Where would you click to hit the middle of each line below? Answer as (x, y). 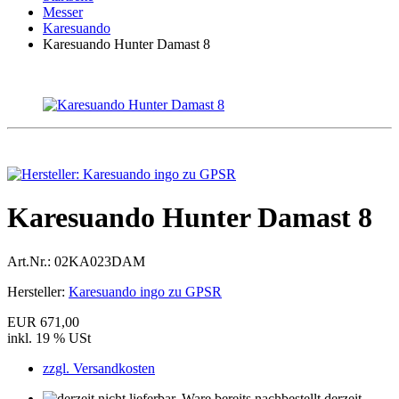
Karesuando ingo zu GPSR (145, 291)
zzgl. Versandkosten (99, 368)
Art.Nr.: (29, 261)
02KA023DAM (100, 261)
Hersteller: (36, 291)
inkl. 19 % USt (49, 338)
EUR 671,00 (43, 322)
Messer (63, 12)
